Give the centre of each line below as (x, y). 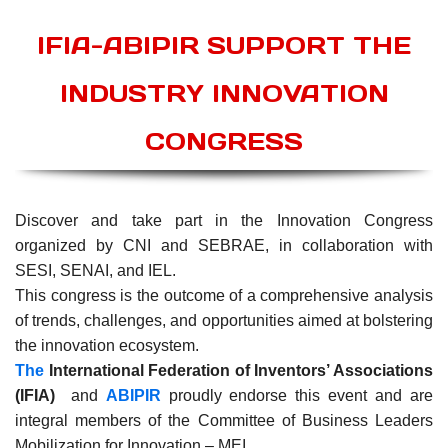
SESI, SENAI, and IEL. (95, 271)
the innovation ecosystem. (107, 346)
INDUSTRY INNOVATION (224, 93)
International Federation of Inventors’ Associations (238, 371)
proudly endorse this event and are (301, 396)
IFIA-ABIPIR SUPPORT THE (224, 45)
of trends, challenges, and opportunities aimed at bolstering (224, 321)
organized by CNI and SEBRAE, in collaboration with (224, 246)
